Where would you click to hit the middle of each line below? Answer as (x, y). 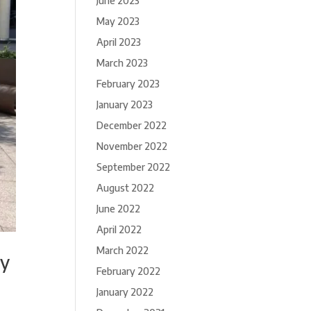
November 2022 (132, 146)
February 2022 (129, 271)
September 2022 (134, 167)
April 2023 (119, 42)
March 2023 (123, 63)
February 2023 (128, 84)
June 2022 (119, 209)
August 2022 (126, 188)
